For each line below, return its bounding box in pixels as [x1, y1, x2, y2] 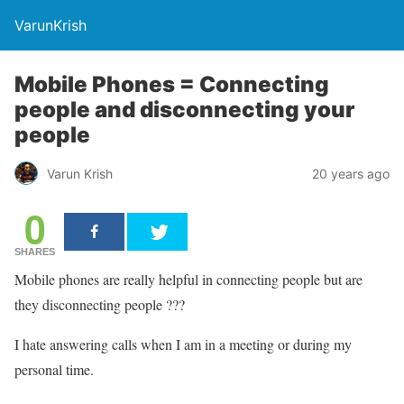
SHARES [14, 246, 55, 257]
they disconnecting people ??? [14, 295, 185, 314]
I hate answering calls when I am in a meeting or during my [14, 335, 352, 353]
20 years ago [312, 165, 390, 181]
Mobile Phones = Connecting [14, 71, 329, 97]
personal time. [14, 360, 94, 379]
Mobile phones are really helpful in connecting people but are [14, 270, 363, 289]
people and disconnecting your [14, 96, 354, 123]
